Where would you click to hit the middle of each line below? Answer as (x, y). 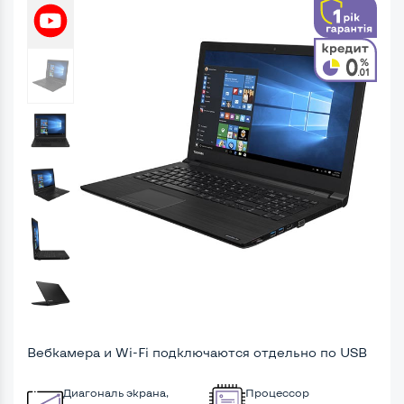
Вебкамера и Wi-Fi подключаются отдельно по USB (197, 352)
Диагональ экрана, (116, 392)
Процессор (277, 392)
